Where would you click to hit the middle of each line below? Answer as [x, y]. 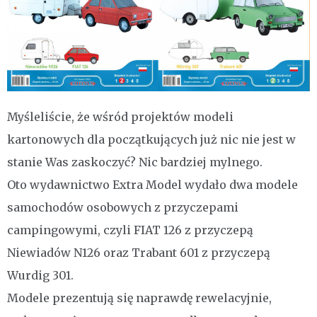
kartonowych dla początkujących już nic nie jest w [151, 140]
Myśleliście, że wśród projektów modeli [120, 117]
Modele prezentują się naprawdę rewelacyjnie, [139, 298]
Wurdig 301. [40, 276]
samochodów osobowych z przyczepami [123, 208]
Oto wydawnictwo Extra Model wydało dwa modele [152, 185]
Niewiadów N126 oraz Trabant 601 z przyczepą [139, 253]
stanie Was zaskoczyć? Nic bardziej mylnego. [135, 162]
